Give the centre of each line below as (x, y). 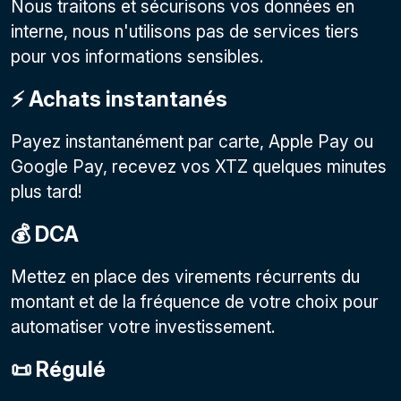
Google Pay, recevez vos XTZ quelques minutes (199, 166)
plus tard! (47, 192)
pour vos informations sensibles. (137, 56)
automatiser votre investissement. (143, 327)
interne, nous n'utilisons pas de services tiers (185, 31)
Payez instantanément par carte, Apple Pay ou (192, 141)
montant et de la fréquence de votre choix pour (195, 302)
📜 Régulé (58, 369)
